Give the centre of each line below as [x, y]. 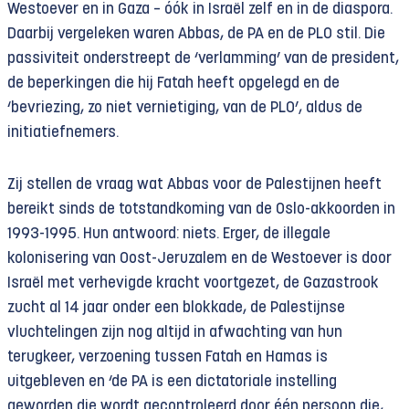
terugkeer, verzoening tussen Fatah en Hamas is [168, 357]
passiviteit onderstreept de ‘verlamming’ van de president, [203, 59]
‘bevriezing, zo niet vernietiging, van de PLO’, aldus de [185, 108]
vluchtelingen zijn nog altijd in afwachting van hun [175, 333]
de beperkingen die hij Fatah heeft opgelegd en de [173, 84]
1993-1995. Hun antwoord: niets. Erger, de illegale [169, 234]
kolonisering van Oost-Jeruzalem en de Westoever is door [199, 259]
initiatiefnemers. [63, 133]
